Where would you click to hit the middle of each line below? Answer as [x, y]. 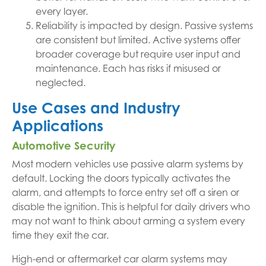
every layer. [62, 11]
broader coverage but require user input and [138, 54]
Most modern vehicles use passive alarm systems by [128, 164]
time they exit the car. [60, 235]
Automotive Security [64, 145]
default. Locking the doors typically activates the [121, 178]
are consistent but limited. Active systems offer [138, 40]
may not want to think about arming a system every [129, 221]
